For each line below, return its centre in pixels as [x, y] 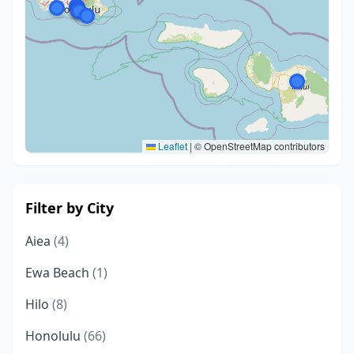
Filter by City [70, 208]
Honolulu [55, 336]
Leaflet [171, 146]
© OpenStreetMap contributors [258, 146]
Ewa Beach [59, 273]
